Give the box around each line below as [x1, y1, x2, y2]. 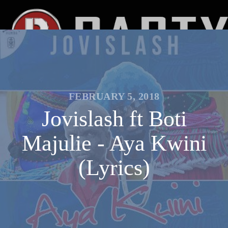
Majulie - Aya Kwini [21, 131, 207, 156]
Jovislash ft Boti [41, 106, 187, 131]
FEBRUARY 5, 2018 [68, 91, 160, 102]
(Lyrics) [78, 155, 150, 180]
